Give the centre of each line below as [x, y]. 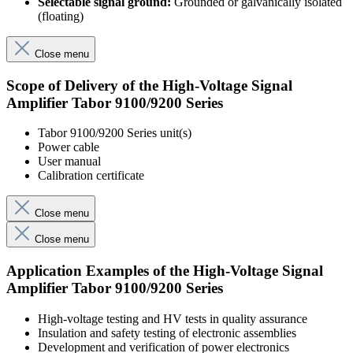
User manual [69, 162]
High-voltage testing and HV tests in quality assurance [173, 318]
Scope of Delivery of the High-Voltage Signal [149, 85]
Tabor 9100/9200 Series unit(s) [115, 133]
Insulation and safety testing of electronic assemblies [167, 333]
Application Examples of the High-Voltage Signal [165, 271]
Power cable [69, 147]
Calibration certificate [91, 176]
